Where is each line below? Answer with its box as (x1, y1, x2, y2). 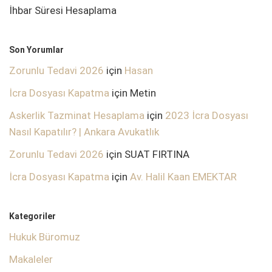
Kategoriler (9, 211, 56, 222)
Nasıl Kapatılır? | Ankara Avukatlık (9, 126, 159, 138)
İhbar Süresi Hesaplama (9, 4, 117, 17)
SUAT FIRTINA (124, 148, 189, 161)
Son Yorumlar (9, 45, 64, 55)
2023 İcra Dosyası (165, 109, 248, 122)
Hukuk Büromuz (9, 231, 80, 243)
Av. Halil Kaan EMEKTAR (130, 171, 237, 183)
